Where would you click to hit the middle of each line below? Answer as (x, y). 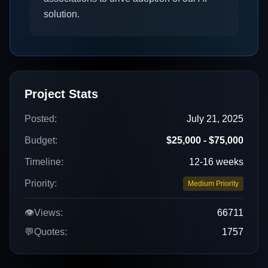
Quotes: (51, 232)
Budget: (41, 140)
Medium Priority (213, 184)
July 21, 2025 (215, 119)
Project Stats (61, 94)
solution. (62, 14)
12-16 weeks (216, 162)
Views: (48, 213)
